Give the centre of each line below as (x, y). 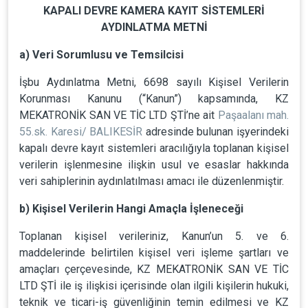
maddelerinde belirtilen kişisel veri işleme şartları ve (154, 253)
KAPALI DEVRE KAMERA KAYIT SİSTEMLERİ (154, 11)
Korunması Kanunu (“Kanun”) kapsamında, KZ (154, 99)
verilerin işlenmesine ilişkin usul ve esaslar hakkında (154, 165)
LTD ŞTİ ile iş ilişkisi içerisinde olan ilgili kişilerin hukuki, (154, 286)
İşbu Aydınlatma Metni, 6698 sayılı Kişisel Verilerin (154, 82)
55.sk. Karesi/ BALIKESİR (81, 132)
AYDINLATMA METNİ (154, 27)
